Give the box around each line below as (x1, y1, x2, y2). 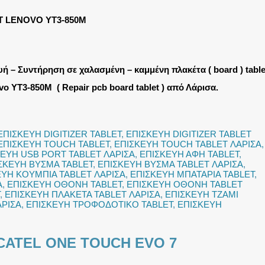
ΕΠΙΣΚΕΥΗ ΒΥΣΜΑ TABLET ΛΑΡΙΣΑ (98, 159, 243, 169)
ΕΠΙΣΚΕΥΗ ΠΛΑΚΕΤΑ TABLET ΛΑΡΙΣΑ (5, 189, 160, 199)
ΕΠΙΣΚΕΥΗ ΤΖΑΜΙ (165, 189, 238, 199)
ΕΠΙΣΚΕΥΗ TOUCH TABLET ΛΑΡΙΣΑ (114, 139, 261, 149)
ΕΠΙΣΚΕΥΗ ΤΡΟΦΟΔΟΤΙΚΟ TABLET (26, 199, 173, 209)
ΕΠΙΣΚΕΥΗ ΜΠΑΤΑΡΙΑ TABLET (130, 169, 254, 179)
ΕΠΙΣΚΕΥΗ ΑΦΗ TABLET (140, 149, 239, 159)
